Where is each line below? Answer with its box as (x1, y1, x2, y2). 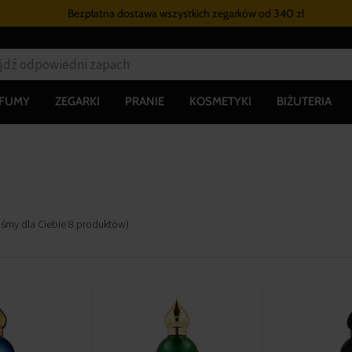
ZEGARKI (55, 93, 100, 108)
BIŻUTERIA (277, 93, 332, 108)
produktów (76, 216, 126, 231)
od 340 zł (247, 6, 294, 20)
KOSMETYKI (189, 93, 251, 108)
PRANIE (125, 93, 164, 108)
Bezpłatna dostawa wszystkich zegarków (57, 6, 248, 20)
